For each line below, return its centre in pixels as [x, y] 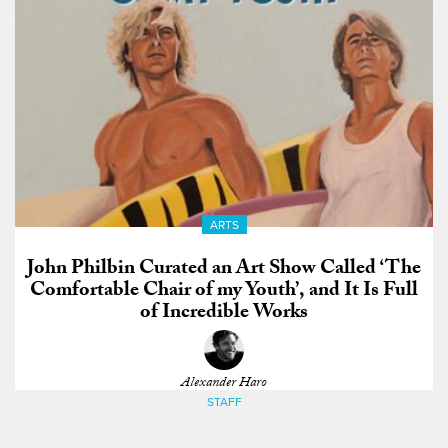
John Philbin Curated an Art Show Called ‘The [224, 269]
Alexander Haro [224, 383]
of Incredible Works [224, 313]
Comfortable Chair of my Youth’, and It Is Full [224, 291]
